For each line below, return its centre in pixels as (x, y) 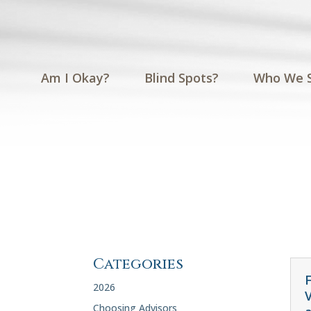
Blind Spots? (181, 77)
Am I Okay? (75, 77)
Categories (138, 265)
